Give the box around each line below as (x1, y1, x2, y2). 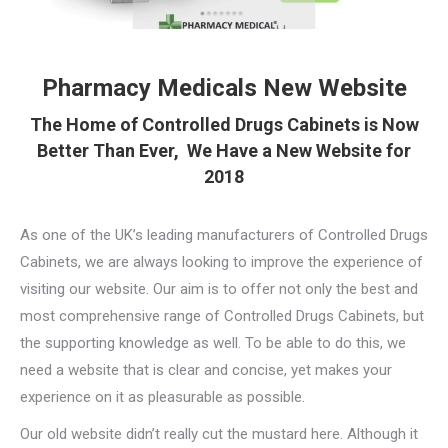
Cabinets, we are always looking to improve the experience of (20, 252, 423, 271)
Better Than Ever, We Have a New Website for (37, 139, 411, 161)
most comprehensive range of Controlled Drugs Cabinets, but (20, 306, 424, 325)
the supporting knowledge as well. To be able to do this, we (20, 333, 406, 352)
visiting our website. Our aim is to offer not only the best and (20, 279, 418, 298)
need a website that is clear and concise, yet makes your (20, 360, 392, 379)
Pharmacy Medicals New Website (41, 73, 407, 102)
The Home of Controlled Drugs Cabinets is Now (29, 113, 419, 135)
